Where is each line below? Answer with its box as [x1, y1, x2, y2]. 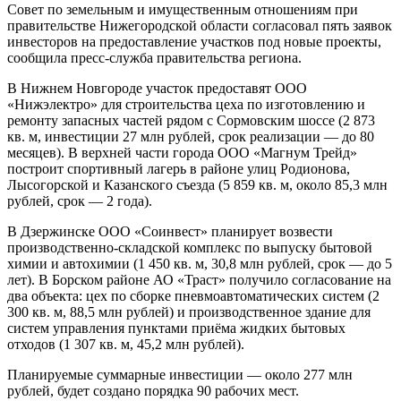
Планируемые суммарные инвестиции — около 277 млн [7, 366, 353, 382]
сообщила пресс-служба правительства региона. [7, 49, 302, 65]
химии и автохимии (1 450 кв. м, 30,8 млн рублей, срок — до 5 [7, 255, 392, 271]
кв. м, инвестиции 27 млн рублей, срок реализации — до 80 [7, 128, 374, 144]
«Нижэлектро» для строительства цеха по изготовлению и [7, 96, 365, 112]
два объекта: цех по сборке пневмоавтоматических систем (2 [7, 287, 380, 303]
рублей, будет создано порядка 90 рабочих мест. [7, 382, 299, 398]
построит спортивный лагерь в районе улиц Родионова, [7, 160, 350, 176]
